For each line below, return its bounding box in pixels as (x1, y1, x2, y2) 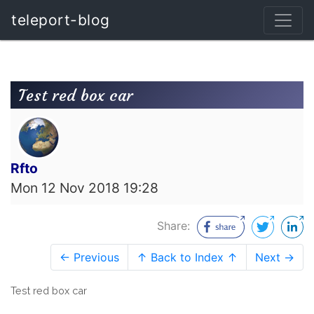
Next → (255, 250, 294, 264)
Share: (157, 218, 193, 233)
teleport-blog (11, 11, 110, 29)
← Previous (60, 250, 119, 264)
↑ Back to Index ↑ (137, 250, 238, 264)
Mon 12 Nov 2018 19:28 (11, 179, 158, 197)
